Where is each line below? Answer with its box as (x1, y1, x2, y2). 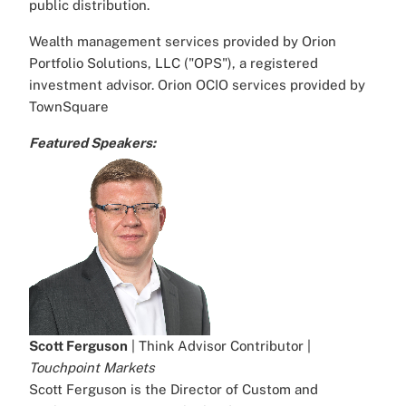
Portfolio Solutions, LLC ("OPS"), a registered (29, 55, 318, 72)
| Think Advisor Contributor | (128, 338, 311, 354)
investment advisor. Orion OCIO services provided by (29, 77, 365, 93)
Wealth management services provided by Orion (29, 34, 336, 50)
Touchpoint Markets (29, 360, 155, 376)
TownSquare (29, 99, 109, 115)
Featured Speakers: (29, 135, 159, 151)
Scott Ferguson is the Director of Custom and (29, 382, 318, 398)
